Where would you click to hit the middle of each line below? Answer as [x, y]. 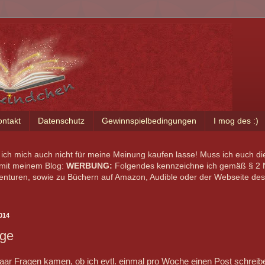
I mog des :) [236, 121]
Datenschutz [61, 121]
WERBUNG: [89, 165]
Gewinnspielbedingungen [149, 121]
